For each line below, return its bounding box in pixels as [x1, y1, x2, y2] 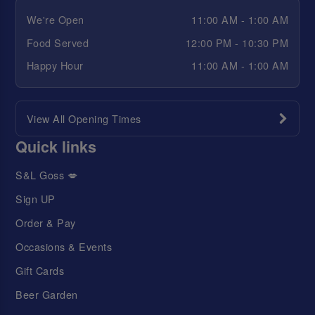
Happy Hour [26, 58, 84, 73]
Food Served [26, 34, 89, 50]
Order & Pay [15, 214, 76, 230]
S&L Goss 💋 [15, 167, 78, 182]
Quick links [15, 136, 97, 158]
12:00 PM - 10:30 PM [185, 34, 289, 50]
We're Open [26, 12, 84, 27]
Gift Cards [15, 263, 65, 278]
